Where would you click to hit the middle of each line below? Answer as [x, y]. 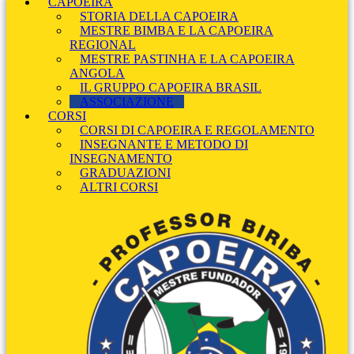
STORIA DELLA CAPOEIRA [159, 17]
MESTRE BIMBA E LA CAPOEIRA [177, 31]
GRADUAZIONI [125, 173]
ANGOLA [97, 73]
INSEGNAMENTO [121, 159]
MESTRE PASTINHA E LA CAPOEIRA [187, 59]
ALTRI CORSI [119, 187]
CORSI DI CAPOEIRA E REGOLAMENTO [197, 130]
